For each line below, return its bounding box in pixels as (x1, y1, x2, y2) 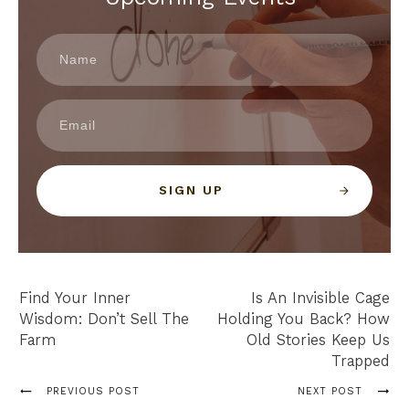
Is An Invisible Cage (251, 288, 390, 308)
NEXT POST (297, 385, 362, 398)
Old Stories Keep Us (246, 330, 390, 350)
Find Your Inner (19, 288, 131, 308)
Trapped (331, 351, 390, 371)
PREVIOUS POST (47, 385, 140, 398)
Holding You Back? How (217, 309, 390, 329)
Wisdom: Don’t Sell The (19, 309, 189, 329)
